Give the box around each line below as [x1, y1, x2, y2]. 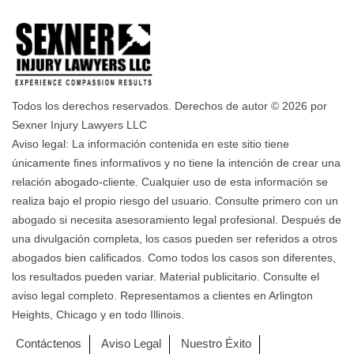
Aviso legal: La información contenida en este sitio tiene [12, 137, 289, 150]
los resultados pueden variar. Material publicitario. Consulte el [12, 270, 319, 283]
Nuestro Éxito [181, 337, 251, 350]
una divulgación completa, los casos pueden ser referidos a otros [12, 232, 337, 245]
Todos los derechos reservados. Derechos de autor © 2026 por [12, 100, 327, 112]
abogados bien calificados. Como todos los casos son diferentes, [12, 251, 336, 264]
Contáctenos [16, 337, 81, 350]
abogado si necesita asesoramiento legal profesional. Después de [12, 213, 341, 226]
